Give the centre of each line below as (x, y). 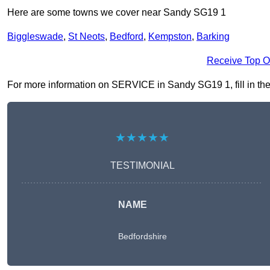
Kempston (170, 37)
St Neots (86, 37)
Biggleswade (35, 37)
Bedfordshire (142, 237)
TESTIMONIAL (142, 166)
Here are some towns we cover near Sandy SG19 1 (117, 13)
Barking (213, 37)
